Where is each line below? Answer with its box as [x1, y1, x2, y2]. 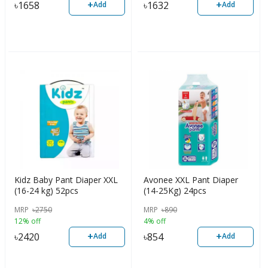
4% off [143, 215, 166, 226]
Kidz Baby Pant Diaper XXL [14, 174, 118, 186]
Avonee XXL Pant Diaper [143, 174, 238, 186]
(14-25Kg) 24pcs [143, 185, 206, 197]
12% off [14, 215, 41, 226]
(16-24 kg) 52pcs [14, 185, 78, 197]
